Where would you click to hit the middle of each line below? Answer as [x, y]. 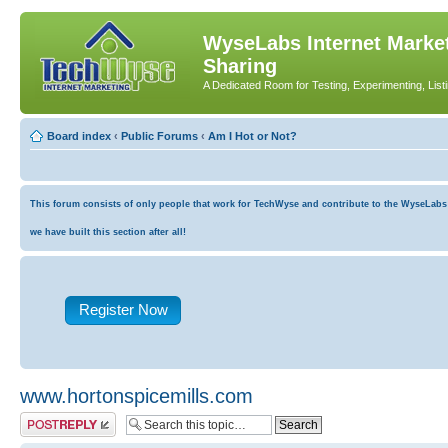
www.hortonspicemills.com [136, 395]
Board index [79, 135]
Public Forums [159, 135]
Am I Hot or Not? [252, 135]
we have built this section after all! [108, 231]
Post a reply [49, 417]
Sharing [240, 66]
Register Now [123, 309]
